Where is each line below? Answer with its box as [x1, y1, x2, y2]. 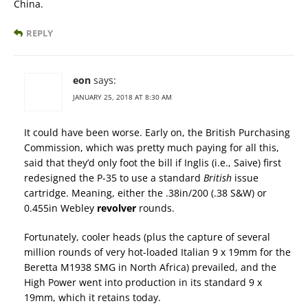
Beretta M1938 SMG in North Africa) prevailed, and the [24, 261, 276, 274]
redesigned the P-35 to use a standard [24, 171, 203, 185]
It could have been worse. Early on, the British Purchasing [24, 126, 290, 140]
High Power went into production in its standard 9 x [24, 276, 262, 289]
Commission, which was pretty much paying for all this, [24, 141, 279, 155]
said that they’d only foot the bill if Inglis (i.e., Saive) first [24, 156, 281, 170]
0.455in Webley [24, 201, 97, 215]
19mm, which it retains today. [24, 291, 161, 305]
